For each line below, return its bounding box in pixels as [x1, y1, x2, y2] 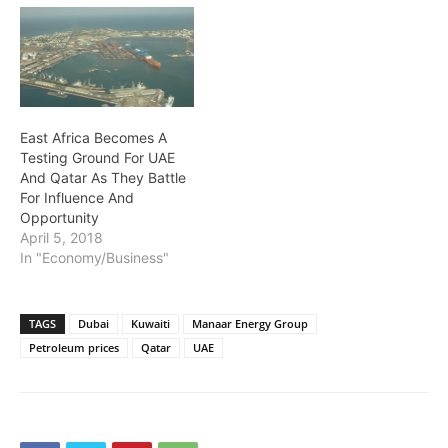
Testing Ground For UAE [20, 148, 175, 166]
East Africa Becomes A [20, 128, 167, 146]
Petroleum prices [29, 339, 119, 355]
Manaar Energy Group [192, 315, 308, 331]
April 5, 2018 [20, 228, 103, 246]
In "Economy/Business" [20, 248, 169, 266]
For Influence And [20, 188, 134, 206]
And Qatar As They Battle [20, 168, 186, 186]
